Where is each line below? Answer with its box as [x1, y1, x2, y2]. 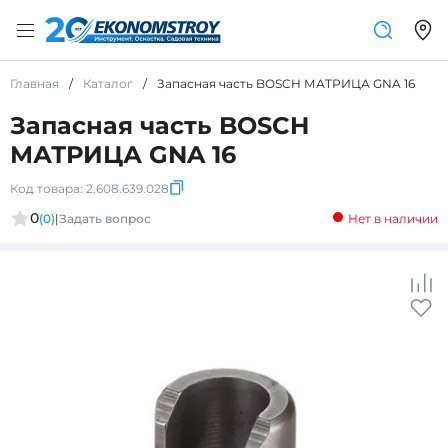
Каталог [83, 76, 133, 91]
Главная [10, 76, 59, 91]
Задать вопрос [59, 210, 151, 226]
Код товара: [10, 181, 83, 196]
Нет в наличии [348, 210, 438, 226]
